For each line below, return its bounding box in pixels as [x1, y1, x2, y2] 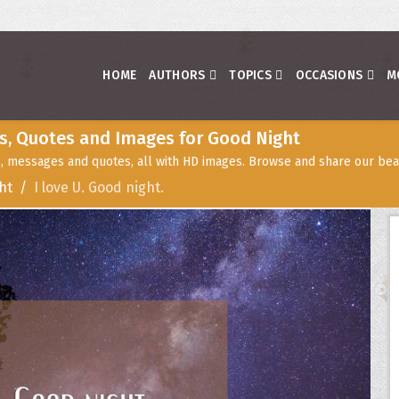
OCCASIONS [295, 68, 363, 83]
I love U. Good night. [34, 179, 164, 196]
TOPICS [229, 68, 273, 83]
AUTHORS [149, 68, 206, 83]
